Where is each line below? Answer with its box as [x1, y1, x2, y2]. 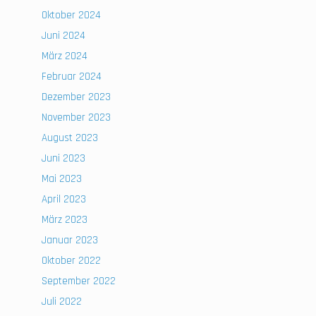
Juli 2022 [42, 295, 83, 308]
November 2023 [42, 111, 111, 124]
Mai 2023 [42, 172, 83, 186]
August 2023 [42, 131, 99, 145]
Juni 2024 [42, 29, 86, 42]
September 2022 [42, 274, 116, 288]
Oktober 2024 [42, 8, 102, 22]
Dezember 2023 [42, 90, 111, 104]
